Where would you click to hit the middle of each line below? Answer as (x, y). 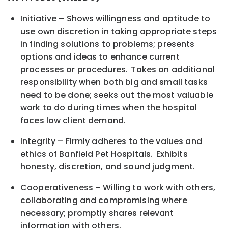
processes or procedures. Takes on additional (118, 70)
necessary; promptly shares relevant (97, 213)
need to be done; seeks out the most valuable (117, 95)
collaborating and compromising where (104, 201)
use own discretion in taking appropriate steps (119, 32)
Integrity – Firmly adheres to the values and (111, 141)
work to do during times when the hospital (109, 108)
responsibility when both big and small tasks (114, 82)
